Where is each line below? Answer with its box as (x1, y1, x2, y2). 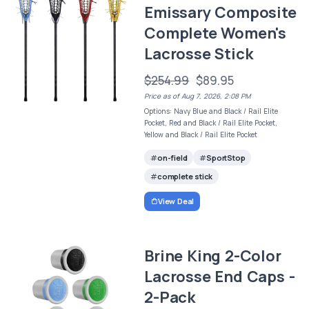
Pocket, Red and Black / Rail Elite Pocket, (144, 117, 278, 128)
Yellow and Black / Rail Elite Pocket (144, 129, 258, 139)
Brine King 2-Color (144, 246, 281, 267)
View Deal (157, 196, 195, 207)
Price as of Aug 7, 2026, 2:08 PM (144, 90, 251, 101)
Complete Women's (144, 22, 286, 43)
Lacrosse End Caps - (144, 266, 295, 288)
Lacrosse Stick (144, 43, 253, 64)
